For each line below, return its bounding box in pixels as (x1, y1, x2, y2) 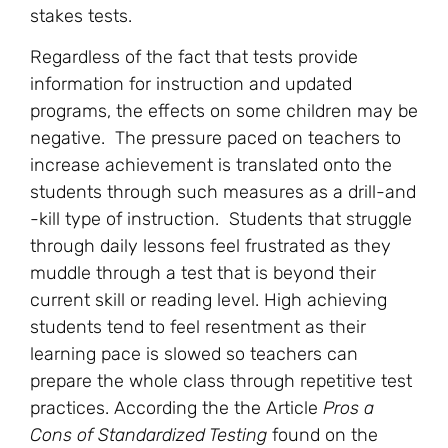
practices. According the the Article (30, 397, 323, 420)
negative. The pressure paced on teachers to (30, 127, 401, 150)
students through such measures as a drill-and (30, 181, 416, 204)
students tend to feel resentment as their (30, 316, 366, 339)
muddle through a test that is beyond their (30, 262, 376, 285)
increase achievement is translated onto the (30, 154, 392, 177)
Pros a (323, 397, 374, 420)
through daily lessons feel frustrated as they (30, 235, 391, 258)
